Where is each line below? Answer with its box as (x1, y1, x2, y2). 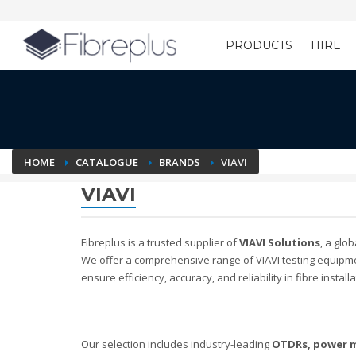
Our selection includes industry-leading (81, 337, 272, 351)
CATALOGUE (75, 155, 141, 169)
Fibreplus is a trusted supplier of (81, 235, 239, 250)
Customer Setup (138, 64, 232, 79)
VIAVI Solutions (239, 235, 320, 250)
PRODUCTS (226, 38, 292, 52)
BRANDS (159, 155, 203, 169)
